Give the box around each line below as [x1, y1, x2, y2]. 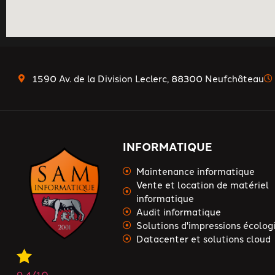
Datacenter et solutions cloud [136, 232, 271, 245]
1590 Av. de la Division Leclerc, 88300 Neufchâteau [32, 71, 264, 85]
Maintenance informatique [136, 165, 255, 177]
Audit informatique [136, 205, 222, 218]
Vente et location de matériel [136, 178, 269, 191]
